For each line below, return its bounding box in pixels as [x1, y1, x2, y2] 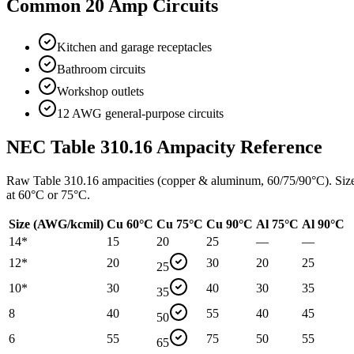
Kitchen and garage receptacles [57, 40, 212, 55]
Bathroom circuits [57, 62, 145, 77]
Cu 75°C [156, 217, 203, 232]
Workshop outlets [57, 85, 144, 99]
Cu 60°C [107, 217, 153, 232]
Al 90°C [302, 217, 345, 232]
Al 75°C [256, 217, 299, 232]
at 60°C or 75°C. [6, 188, 90, 202]
